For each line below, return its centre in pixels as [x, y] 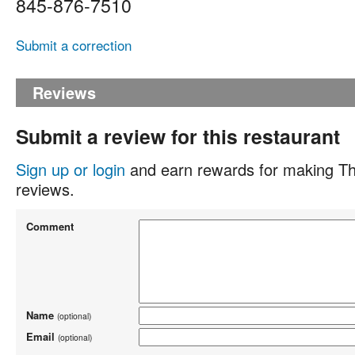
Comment [50, 226]
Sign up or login [71, 169]
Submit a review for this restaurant [178, 136]
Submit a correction [74, 44]
